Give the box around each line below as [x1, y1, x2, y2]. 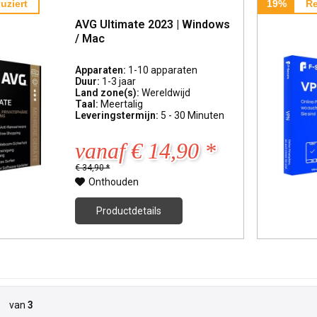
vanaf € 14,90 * [75, 137, 217, 163]
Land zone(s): [75, 86, 142, 98]
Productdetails [96, 204, 162, 217]
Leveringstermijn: [75, 109, 161, 121]
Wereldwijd [142, 86, 191, 98]
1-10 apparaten [128, 64, 198, 76]
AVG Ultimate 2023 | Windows [75, 17, 231, 31]
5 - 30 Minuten [161, 109, 225, 121]
